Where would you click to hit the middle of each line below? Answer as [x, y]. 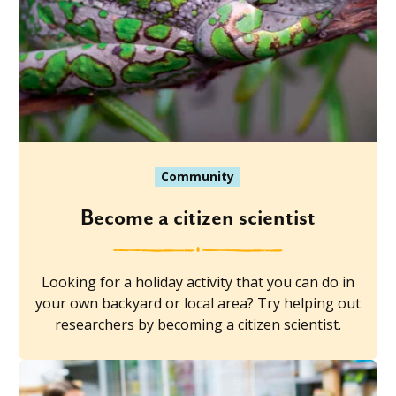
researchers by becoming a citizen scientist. [198, 324]
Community [198, 176]
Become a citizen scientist [198, 218]
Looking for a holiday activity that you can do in [198, 282]
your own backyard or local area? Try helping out [198, 303]
